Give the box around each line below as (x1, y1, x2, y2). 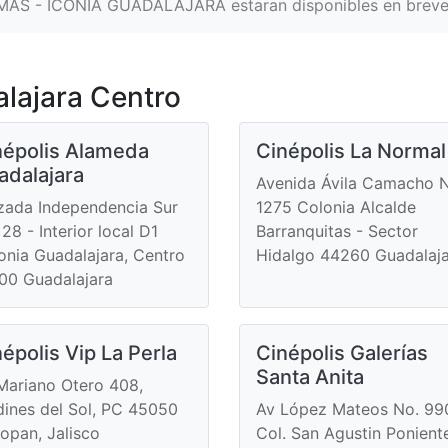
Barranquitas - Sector (256, 220, 418, 241)
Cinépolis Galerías (256, 340, 428, 365)
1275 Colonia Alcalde (256, 196, 416, 217)
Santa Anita (256, 364, 364, 389)
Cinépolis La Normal (256, 138, 446, 163)
